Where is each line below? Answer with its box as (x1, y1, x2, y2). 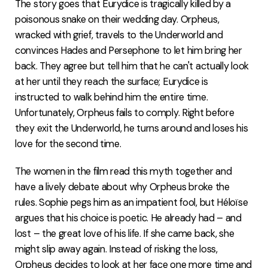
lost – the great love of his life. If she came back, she (15, 227, 234, 240)
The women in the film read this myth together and (15, 165, 232, 178)
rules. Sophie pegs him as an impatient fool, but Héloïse (15, 196, 248, 209)
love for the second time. (15, 137, 121, 150)
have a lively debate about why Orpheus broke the (15, 180, 230, 193)
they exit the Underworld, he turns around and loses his (15, 121, 248, 135)
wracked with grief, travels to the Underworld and (15, 28, 223, 41)
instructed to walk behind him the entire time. (15, 90, 208, 103)
